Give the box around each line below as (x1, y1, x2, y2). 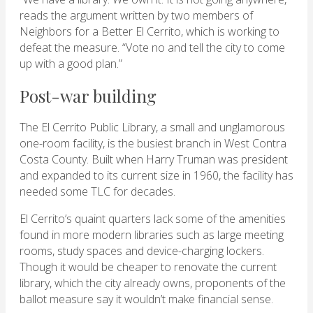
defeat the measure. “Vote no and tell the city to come (20, 40, 285, 56)
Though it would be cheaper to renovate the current (20, 259, 277, 275)
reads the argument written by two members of (20, 8, 253, 24)
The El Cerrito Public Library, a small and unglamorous (20, 119, 285, 136)
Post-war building (20, 85, 156, 108)
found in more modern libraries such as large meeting (20, 227, 284, 243)
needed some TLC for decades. (20, 184, 178, 200)
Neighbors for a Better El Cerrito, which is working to (20, 24, 279, 40)
